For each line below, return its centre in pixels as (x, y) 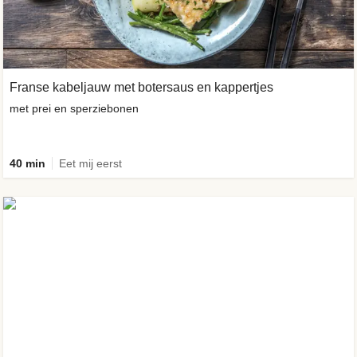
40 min (27, 163)
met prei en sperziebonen (74, 108)
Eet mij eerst (90, 163)
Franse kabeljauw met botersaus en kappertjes (141, 87)
